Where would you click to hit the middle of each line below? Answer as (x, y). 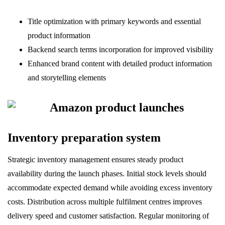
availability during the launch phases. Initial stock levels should (107, 174)
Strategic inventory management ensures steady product (95, 160)
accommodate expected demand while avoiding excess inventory (110, 188)
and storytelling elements (67, 78)
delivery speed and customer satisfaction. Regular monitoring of (108, 216)
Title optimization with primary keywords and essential (114, 22)
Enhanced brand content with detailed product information (120, 64)
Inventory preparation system (84, 138)
